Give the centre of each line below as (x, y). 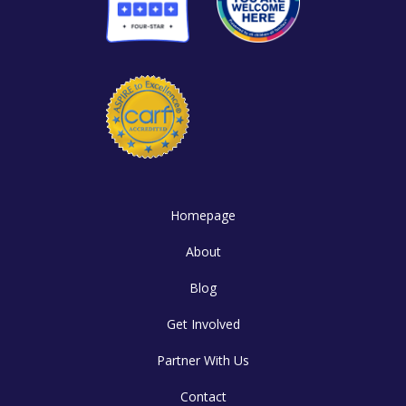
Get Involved (203, 324)
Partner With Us (203, 361)
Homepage (203, 216)
